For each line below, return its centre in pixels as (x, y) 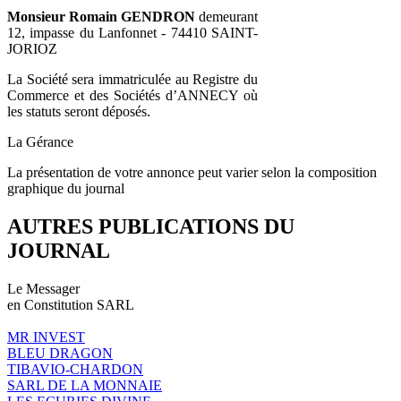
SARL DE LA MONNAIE (85, 385)
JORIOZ (32, 48)
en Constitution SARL (71, 304)
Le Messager (43, 288)
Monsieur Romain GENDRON (101, 16)
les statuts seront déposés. (79, 111)
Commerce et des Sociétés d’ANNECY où (132, 95)
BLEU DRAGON (60, 353)
